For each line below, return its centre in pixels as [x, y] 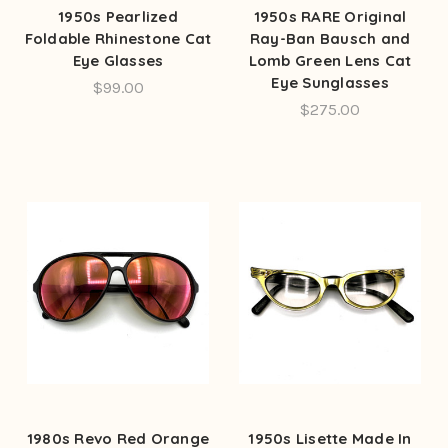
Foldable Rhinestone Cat [118, 38]
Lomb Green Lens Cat [330, 60]
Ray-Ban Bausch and [330, 38]
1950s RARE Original [330, 16]
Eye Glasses [118, 60]
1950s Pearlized [118, 16]
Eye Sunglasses [330, 82]
